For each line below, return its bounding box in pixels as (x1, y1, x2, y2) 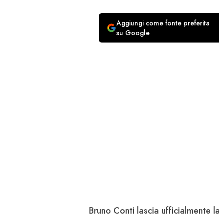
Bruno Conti (89, 204, 137, 218)
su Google (116, 28, 150, 38)
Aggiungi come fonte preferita (116, 18, 210, 28)
